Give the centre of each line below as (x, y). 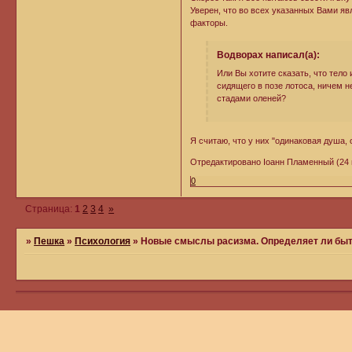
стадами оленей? (251, 99)
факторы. (209, 22)
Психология (103, 242)
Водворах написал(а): (268, 55)
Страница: (50, 209)
